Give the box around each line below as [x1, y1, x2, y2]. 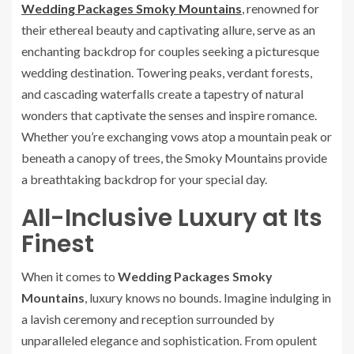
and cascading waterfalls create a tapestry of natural [21, 86, 303, 101]
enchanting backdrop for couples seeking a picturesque [21, 43, 319, 58]
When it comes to [21, 269, 118, 284]
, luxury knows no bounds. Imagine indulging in [85, 290, 331, 305]
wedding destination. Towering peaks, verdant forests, [21, 65, 312, 80]
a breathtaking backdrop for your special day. [21, 171, 267, 186]
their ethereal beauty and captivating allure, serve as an [21, 22, 315, 37]
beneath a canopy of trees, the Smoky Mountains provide [21, 150, 327, 165]
